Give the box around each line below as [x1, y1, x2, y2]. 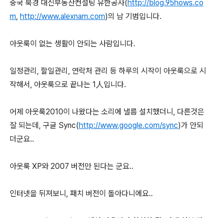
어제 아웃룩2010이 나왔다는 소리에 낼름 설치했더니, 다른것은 [10, 107, 204, 116]
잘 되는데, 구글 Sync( [10, 121, 79, 130]
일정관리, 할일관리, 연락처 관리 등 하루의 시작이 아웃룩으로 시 [10, 66, 206, 75]
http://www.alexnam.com [20, 12, 105, 21]
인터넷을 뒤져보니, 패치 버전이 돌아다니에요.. [10, 189, 153, 198]
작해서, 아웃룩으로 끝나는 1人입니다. [10, 80, 126, 89]
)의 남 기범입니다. [105, 12, 162, 21]
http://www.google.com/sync [79, 121, 178, 130]
